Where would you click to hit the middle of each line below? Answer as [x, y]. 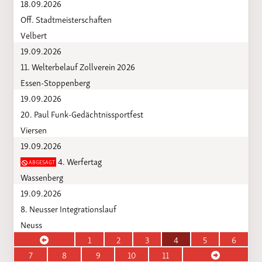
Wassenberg [42, 176]
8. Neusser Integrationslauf [68, 208]
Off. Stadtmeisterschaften [66, 18]
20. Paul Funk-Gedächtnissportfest [82, 113]
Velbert [33, 34]
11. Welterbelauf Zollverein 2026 [77, 66]
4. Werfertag [79, 161]
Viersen [33, 129]
